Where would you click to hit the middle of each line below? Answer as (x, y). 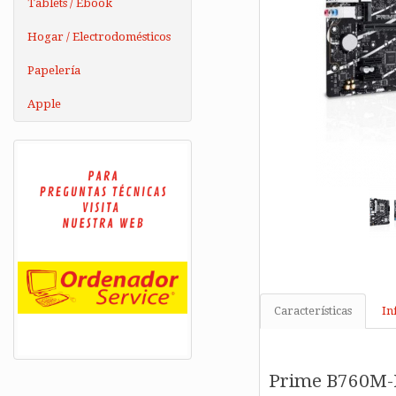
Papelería (54, 70)
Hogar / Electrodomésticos (99, 37)
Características (312, 311)
